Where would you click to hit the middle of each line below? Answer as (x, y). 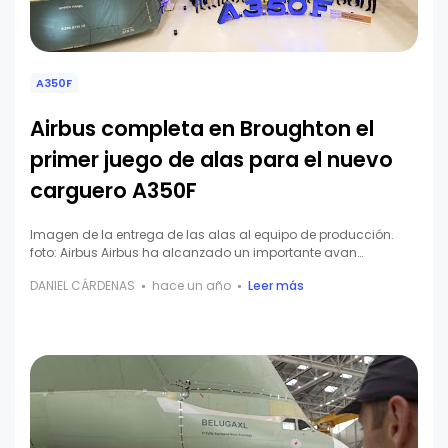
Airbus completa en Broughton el (202, 129)
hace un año (191, 286)
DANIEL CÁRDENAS (82, 286)
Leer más (276, 286)
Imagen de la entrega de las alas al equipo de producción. (212, 235)
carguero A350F (113, 191)
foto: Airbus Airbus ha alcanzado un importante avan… (196, 253)
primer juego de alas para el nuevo (211, 160)
